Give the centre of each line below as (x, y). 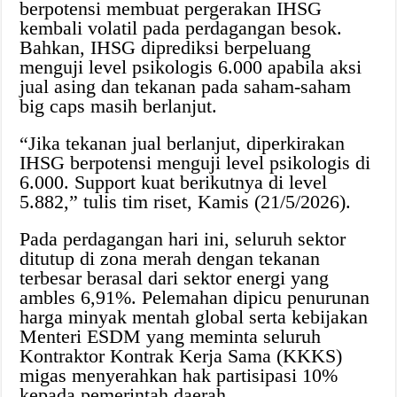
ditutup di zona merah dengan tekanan (170, 259)
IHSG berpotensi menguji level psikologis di (195, 163)
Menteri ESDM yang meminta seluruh (171, 337)
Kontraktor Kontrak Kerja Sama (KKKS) (181, 356)
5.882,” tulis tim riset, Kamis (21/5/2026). (186, 202)
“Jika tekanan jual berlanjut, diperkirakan (183, 144)
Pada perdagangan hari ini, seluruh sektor (183, 239)
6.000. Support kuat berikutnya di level (174, 183)
